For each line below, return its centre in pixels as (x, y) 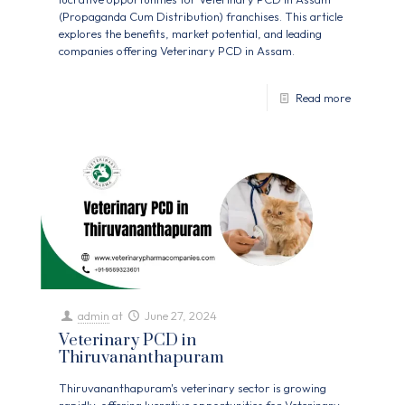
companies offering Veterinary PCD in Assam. (177, 51)
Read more (323, 98)
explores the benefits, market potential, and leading (190, 34)
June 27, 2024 (181, 316)
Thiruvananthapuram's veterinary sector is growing (193, 388)
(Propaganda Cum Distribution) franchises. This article (201, 17)
